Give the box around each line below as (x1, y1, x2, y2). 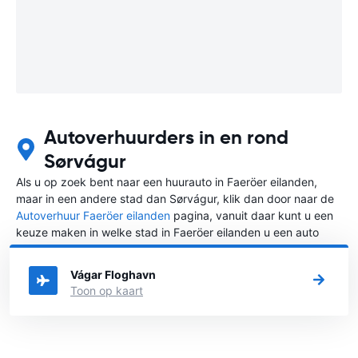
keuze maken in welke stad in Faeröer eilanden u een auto (16, 225, 319, 239)
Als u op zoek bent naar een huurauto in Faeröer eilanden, (16, 174, 317, 189)
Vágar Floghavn (70, 267, 156, 281)
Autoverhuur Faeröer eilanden (16, 208, 170, 222)
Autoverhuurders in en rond (44, 125, 289, 149)
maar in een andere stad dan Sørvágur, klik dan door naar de (16, 191, 334, 205)
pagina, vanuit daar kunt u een (170, 208, 333, 222)
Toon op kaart (70, 283, 143, 297)
